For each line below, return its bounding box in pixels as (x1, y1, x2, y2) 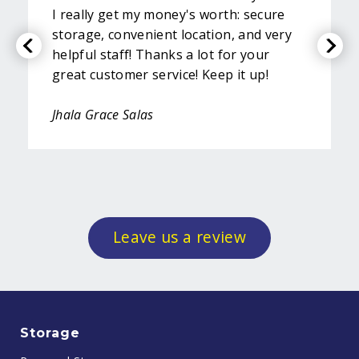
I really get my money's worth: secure (52, 5, 285, 23)
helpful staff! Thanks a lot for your (52, 45, 270, 63)
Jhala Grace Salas (52, 105, 154, 123)
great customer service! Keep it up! (52, 65, 268, 83)
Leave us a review (113, 226, 246, 248)
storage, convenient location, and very (52, 25, 292, 43)
